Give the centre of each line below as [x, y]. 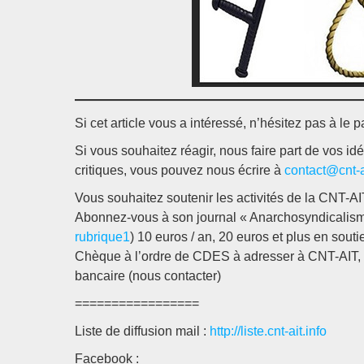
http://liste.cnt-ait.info [268, 331]
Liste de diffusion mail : [142, 331]
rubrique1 [102, 237]
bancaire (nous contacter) [148, 276]
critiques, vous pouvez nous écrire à [180, 170]
